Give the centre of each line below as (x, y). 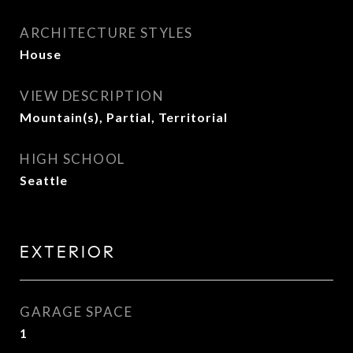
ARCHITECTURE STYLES (106, 33)
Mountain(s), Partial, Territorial (124, 117)
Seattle (44, 180)
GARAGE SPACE (76, 312)
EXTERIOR (68, 252)
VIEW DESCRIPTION (92, 96)
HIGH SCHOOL (72, 159)
